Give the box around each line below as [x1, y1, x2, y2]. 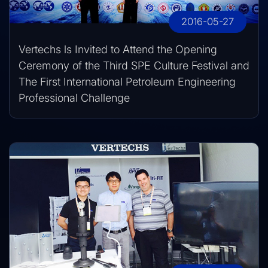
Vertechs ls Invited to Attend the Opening [19, 42, 217, 56]
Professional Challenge [19, 91, 130, 104]
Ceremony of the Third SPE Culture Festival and [19, 59, 249, 72]
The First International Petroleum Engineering [19, 75, 236, 88]
